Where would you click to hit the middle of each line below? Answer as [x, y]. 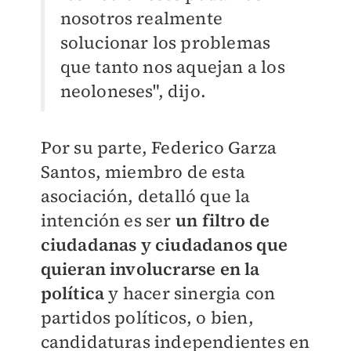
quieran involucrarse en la [150, 269]
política [72, 293]
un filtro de [221, 220]
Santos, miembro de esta [143, 172]
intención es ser [106, 220]
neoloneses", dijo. [133, 91]
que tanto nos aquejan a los [172, 67]
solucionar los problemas [165, 42]
